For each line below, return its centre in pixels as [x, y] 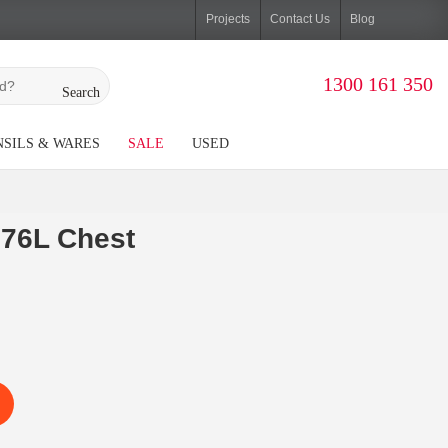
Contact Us [300, 18]
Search [80, 93]
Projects [228, 18]
